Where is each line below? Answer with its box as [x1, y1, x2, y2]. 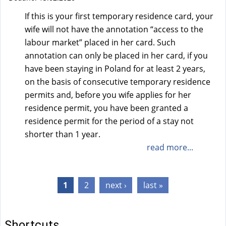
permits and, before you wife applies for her [25, 89, 191, 101]
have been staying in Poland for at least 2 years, [25, 63, 205, 75]
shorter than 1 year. [25, 129, 100, 140]
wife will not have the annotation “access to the [25, 24, 203, 35]
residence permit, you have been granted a [25, 102, 188, 114]
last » [143, 180, 163, 191]
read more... [146, 142, 193, 153]
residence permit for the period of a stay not [25, 116, 194, 127]
